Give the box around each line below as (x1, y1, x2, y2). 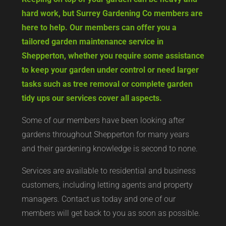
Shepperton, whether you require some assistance (21, 51, 204, 61)
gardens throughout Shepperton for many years (21, 130, 189, 139)
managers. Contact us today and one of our (21, 194, 176, 204)
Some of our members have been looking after (21, 116, 185, 125)
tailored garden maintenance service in (21, 37, 163, 46)
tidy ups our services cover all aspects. (21, 93, 162, 103)
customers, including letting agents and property (21, 180, 193, 190)
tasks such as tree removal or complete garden (21, 79, 193, 89)
